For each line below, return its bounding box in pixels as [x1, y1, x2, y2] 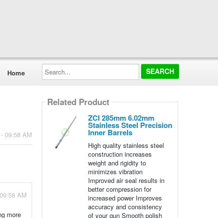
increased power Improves [88, 193, 162, 202]
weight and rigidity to [88, 158, 146, 167]
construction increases [88, 149, 152, 159]
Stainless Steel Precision [88, 120, 172, 130]
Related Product [47, 96, 109, 108]
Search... [41, 62, 67, 71]
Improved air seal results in [88, 176, 164, 185]
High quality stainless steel [88, 141, 164, 150]
